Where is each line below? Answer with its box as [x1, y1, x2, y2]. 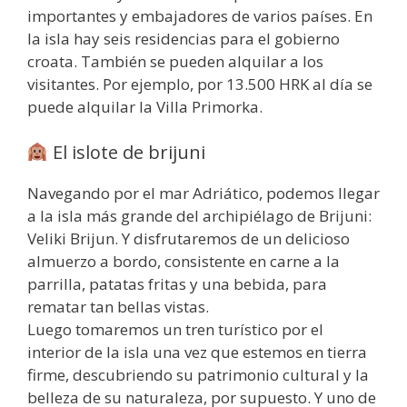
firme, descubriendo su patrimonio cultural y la [27, 363, 369, 385]
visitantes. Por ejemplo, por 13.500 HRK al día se [27, 74, 372, 95]
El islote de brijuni [47, 139, 205, 164]
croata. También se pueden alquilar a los [27, 51, 323, 73]
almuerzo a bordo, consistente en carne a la [27, 250, 340, 272]
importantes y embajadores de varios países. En [27, 5, 372, 27]
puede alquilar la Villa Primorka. [27, 96, 263, 118]
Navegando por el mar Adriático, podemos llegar [27, 182, 380, 203]
